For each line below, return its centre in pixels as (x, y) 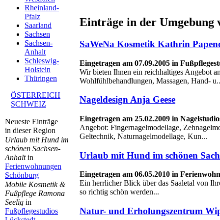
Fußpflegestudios (31, 211)
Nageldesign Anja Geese (127, 100)
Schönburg (22, 175)
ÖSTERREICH (36, 95)
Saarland (38, 25)
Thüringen (41, 78)
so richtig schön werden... (119, 192)
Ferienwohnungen (33, 166)
